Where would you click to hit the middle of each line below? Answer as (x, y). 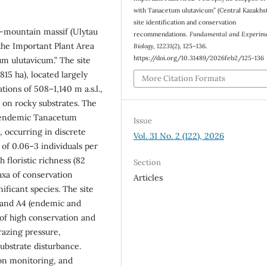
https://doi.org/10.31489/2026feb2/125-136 (199, 58)
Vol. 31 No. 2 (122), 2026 (179, 136)
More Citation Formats (184, 79)
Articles (148, 178)
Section (148, 163)
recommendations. (162, 34)
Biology (144, 46)
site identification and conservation (185, 22)
